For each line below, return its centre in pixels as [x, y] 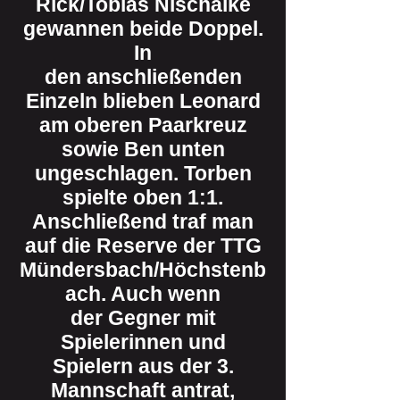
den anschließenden [143, 77]
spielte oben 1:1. [143, 197]
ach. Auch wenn [143, 294]
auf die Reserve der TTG [143, 246]
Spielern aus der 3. [143, 366]
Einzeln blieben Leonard [143, 101]
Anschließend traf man [143, 221]
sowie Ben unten [143, 149]
